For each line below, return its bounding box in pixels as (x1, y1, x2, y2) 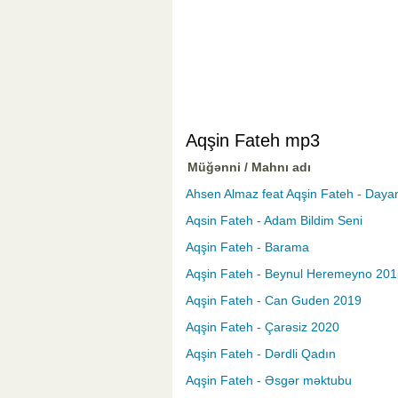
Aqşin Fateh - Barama (186, 240, 309, 255)
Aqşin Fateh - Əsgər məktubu (186, 373, 352, 388)
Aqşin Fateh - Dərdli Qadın (186, 346, 336, 362)
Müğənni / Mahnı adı (187, 160, 311, 175)
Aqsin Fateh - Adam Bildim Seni (186, 213, 362, 228)
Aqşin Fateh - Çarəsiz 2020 (186, 320, 339, 335)
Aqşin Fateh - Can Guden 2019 (186, 293, 362, 308)
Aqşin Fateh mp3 (186, 131, 320, 151)
